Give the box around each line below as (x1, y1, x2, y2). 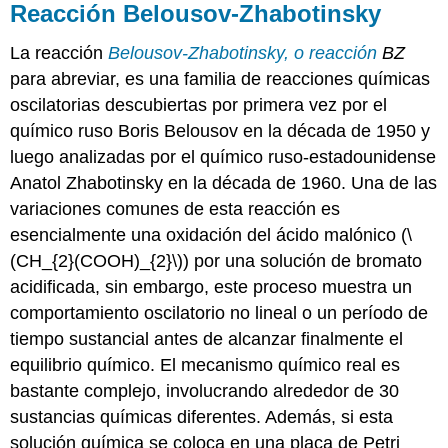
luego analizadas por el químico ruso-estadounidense (10, 147, 437, 168)
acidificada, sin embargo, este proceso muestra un (10, 277, 413, 298)
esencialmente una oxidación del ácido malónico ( (10, 225, 408, 246)
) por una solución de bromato (183, 251, 423, 272)
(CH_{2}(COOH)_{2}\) (10, 251, 184, 272)
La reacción (10, 43, 109, 64)
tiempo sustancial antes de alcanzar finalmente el (10, 329, 404, 350)
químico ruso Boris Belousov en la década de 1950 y (10, 121, 431, 142)
